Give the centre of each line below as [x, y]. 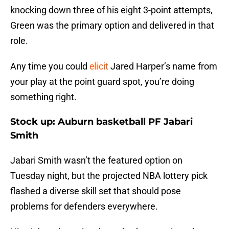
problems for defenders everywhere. [84, 207]
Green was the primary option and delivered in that [112, 26]
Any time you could [50, 66]
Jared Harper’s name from [163, 66]
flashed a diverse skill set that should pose [96, 191]
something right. [43, 97]
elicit [99, 66]
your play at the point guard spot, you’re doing [102, 82]
